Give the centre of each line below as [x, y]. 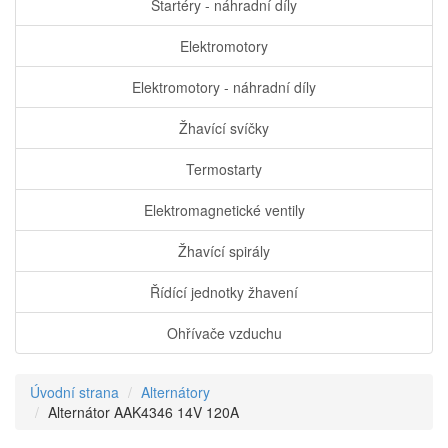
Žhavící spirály [224, 251]
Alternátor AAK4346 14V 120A [143, 412]
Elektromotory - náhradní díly [224, 87]
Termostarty [224, 169]
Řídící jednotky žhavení [224, 292]
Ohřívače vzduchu [224, 333]
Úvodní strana [74, 392]
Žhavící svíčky [224, 128]
